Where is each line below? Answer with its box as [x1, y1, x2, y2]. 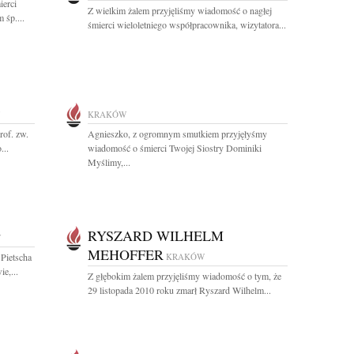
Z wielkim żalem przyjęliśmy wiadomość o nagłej [88, 4, 272, 17]
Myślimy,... [88, 156, 130, 168]
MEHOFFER [88, 245, 164, 264]
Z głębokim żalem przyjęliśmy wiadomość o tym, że [88, 269, 281, 282]
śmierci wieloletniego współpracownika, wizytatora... [88, 18, 286, 31]
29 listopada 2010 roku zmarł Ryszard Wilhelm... [88, 284, 271, 296]
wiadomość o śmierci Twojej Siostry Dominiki [88, 141, 262, 154]
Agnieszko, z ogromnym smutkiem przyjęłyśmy [88, 127, 267, 140]
